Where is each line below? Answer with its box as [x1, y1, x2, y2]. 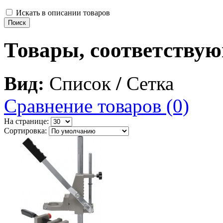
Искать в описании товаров [16, 8, 110, 17]
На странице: [4, 116, 51, 125]
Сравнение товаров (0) [4, 95, 189, 116]
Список [44, 72, 116, 94]
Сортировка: [4, 126, 49, 135]
